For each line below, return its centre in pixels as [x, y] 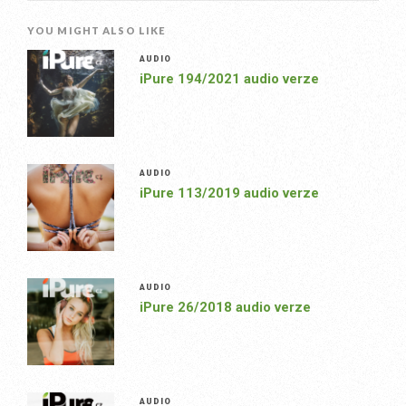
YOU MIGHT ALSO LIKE [97, 31]
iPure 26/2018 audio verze [225, 308]
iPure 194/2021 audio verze [229, 79]
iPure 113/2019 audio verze [229, 193]
